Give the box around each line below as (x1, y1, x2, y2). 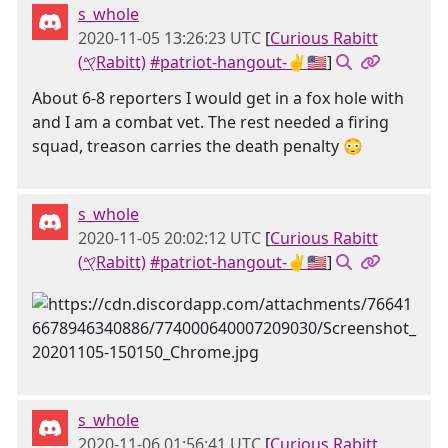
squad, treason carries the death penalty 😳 (32, 135, 363, 157)
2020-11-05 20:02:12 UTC (78, 227, 261, 249)
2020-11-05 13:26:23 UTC (78, 27, 261, 49)
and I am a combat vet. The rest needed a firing (32, 111, 389, 133)
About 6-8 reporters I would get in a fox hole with (32, 87, 404, 109)
